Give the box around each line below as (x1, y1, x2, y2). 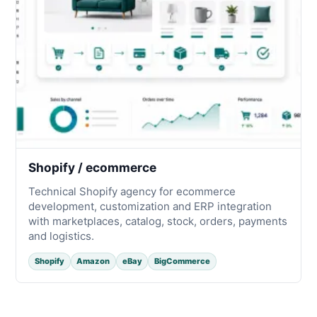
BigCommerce (154, 256, 210, 267)
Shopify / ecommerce (28, 160, 157, 175)
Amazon (76, 256, 110, 267)
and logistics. (28, 229, 95, 243)
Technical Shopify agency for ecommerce (28, 184, 236, 198)
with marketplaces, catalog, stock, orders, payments (28, 214, 288, 228)
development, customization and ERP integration (28, 199, 272, 213)
